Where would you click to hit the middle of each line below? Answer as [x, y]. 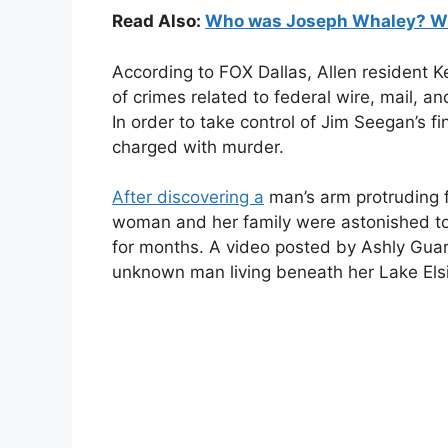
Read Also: [158, 21]
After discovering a [188, 197]
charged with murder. [198, 146]
